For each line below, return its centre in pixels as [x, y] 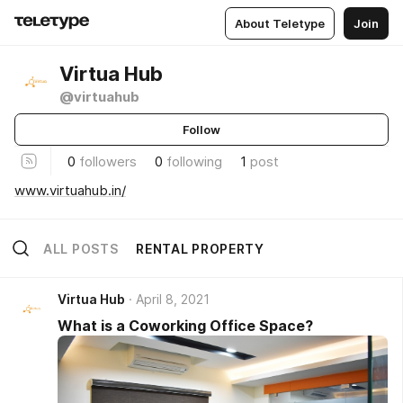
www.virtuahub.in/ [70, 190]
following [194, 161]
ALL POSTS [81, 248]
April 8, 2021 [173, 299]
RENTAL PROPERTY [200, 248]
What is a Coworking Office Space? [185, 326]
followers [108, 161]
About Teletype [280, 23]
